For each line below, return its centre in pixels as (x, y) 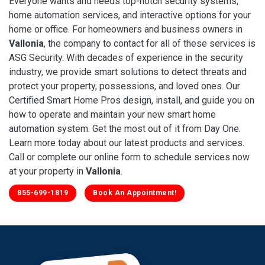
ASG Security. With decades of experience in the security (126, 57)
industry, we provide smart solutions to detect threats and (128, 72)
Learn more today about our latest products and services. (127, 143)
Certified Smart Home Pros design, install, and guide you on (132, 100)
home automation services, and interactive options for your (130, 15)
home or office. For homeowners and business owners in (126, 29)
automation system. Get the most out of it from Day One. (125, 128)
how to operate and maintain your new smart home (112, 114)
